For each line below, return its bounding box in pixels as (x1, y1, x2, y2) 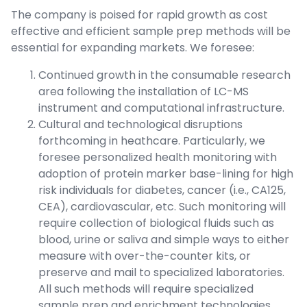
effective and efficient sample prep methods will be (11, 23, 291, 40)
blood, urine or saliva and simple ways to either (38, 232, 289, 248)
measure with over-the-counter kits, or (38, 248, 251, 265)
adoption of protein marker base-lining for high (38, 166, 293, 182)
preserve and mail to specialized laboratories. (38, 265, 284, 281)
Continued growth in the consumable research (38, 67, 291, 84)
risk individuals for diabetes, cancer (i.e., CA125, (38, 182, 286, 199)
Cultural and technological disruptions (38, 116, 243, 133)
